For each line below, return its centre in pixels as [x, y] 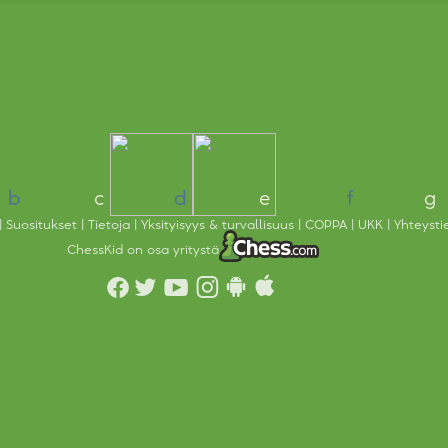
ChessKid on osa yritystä [142, 249]
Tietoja [110, 225]
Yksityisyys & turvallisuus [219, 225]
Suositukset [43, 225]
